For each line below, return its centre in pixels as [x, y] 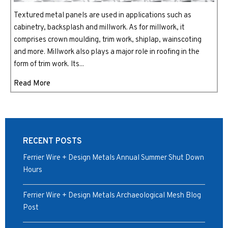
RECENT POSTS [52, 141]
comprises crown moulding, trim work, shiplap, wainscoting [108, 40]
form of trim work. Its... [49, 64]
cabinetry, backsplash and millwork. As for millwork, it [99, 28]
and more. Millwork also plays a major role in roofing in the [107, 52]
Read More [32, 84]
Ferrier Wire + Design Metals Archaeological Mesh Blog [112, 196]
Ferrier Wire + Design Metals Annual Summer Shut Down [113, 158]
